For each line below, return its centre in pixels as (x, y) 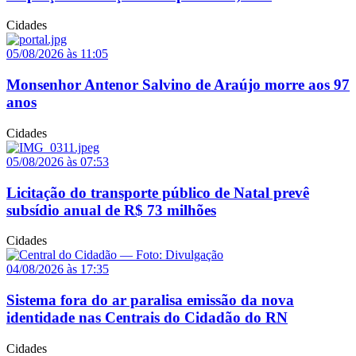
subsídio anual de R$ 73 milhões (111, 210)
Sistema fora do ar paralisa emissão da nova (150, 300)
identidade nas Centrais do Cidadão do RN (147, 318)
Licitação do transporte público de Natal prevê (158, 192)
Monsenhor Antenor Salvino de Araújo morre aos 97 (178, 85)
